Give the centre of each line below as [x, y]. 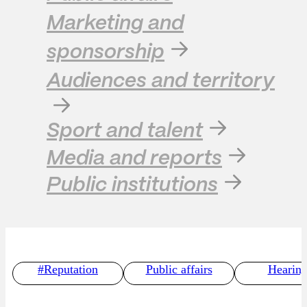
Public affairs [179, 269]
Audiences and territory [161, 81]
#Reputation [68, 269]
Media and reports [134, 158]
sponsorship [106, 52]
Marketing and [115, 23]
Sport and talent [125, 131]
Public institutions [132, 185]
